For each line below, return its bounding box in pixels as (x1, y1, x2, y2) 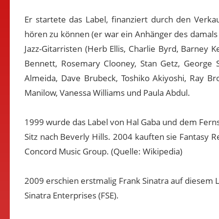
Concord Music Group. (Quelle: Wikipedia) (24, 146, 182, 157)
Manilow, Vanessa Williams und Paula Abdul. (24, 87, 190, 98)
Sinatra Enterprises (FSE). (24, 190, 119, 201)
